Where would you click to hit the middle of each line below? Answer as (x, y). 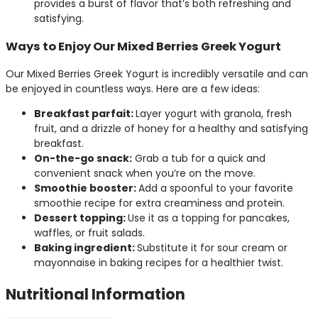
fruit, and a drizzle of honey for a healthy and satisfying (171, 129)
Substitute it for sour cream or (212, 248)
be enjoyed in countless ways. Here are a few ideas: (133, 89)
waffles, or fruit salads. (89, 233)
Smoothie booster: (86, 188)
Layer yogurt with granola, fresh (214, 114)
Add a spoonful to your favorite (216, 188)
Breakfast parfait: (85, 114)
